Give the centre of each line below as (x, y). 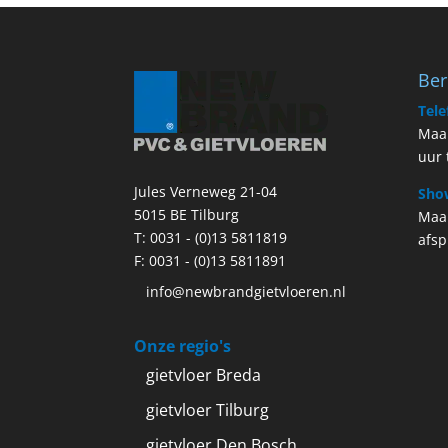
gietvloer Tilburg (208, 410)
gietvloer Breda (204, 375)
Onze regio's (183, 346)
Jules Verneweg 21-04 (206, 192)
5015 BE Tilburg (187, 215)
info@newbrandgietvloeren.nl (246, 292)
